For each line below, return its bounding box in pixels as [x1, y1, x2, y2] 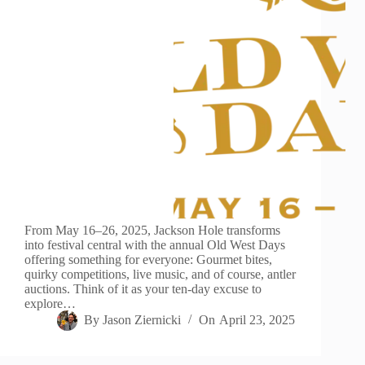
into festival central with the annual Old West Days [24, 238, 285, 253]
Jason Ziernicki [103, 313, 182, 328]
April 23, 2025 [218, 313, 295, 328]
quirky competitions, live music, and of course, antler [24, 267, 296, 282]
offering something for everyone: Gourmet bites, [24, 253, 272, 267]
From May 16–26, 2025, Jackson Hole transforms [24, 223, 280, 238]
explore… [24, 297, 76, 311]
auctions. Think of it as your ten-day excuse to [24, 282, 262, 297]
